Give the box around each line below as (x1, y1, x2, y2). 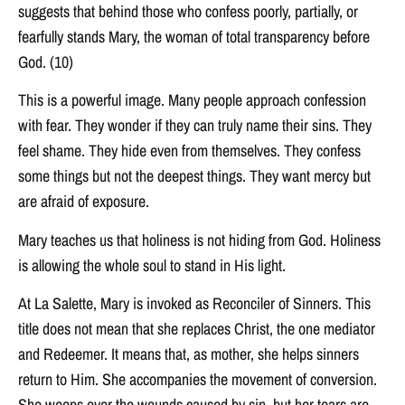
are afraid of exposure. (18, 190, 149, 213)
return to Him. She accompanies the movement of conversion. (18, 368, 377, 391)
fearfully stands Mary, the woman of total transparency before (18, 24, 370, 48)
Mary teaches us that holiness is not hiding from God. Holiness (18, 228, 381, 251)
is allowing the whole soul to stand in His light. (18, 253, 286, 277)
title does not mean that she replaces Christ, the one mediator (18, 317, 375, 341)
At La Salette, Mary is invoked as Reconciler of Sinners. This (18, 292, 371, 316)
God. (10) (18, 50, 73, 73)
